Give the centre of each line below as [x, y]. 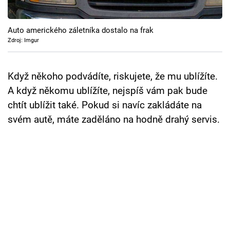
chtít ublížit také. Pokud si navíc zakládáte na [105, 106]
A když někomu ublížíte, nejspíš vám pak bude [108, 91]
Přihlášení [45, 117]
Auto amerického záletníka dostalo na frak [81, 31]
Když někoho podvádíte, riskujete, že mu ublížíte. [113, 77]
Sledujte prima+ [50, 86]
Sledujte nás [27, 156]
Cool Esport [41, 10]
